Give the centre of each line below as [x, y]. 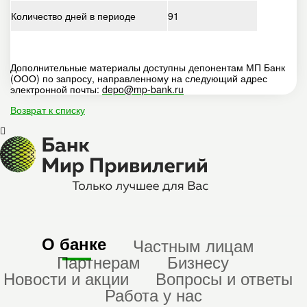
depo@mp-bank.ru [143, 89]
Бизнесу [198, 262]
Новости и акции [66, 278]
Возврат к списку [48, 110]
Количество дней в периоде [73, 16]
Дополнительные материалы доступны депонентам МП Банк [148, 67]
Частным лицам [194, 245]
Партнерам [98, 262]
